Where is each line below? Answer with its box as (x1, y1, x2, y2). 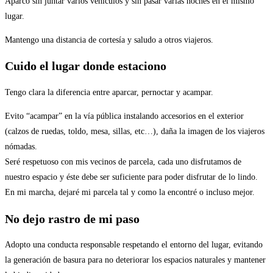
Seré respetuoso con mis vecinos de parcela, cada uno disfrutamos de (5, 157, 241, 166)
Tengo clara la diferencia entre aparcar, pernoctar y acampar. (5, 87, 213, 97)
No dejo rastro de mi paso (5, 211, 140, 225)
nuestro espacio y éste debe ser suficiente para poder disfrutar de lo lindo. (5, 172, 258, 182)
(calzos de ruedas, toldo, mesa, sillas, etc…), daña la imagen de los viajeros (5, 126, 264, 136)
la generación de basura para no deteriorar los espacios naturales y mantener (5, 255, 266, 265)
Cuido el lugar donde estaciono (5, 59, 166, 73)
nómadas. (5, 141, 37, 151)
